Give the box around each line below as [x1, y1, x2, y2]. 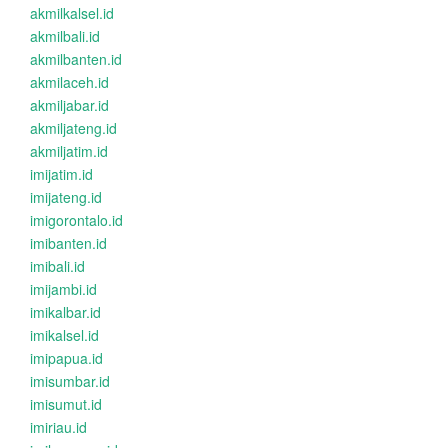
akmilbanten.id [30, 49, 122, 69]
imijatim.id [30, 164, 93, 184]
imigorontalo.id [30, 210, 123, 230]
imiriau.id [30, 417, 87, 437]
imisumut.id [30, 394, 102, 414]
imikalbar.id [30, 302, 101, 322]
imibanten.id [30, 233, 107, 253]
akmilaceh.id [30, 72, 109, 92]
